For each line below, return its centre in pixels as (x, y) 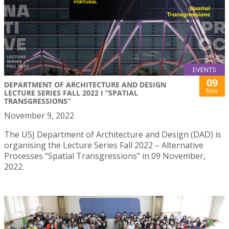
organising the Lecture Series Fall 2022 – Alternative (104, 145)
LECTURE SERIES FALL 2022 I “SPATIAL (71, 93)
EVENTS (204, 70)
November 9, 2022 (39, 116)
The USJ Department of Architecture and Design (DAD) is (113, 135)
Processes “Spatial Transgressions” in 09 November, (105, 156)
